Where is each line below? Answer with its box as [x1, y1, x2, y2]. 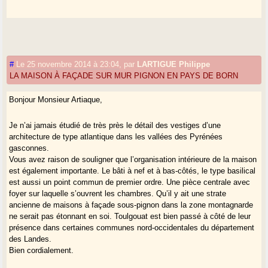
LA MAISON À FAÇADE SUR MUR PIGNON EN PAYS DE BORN [10, 71, 239, 80]
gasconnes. [9, 143, 50, 153]
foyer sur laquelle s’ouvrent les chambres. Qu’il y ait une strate [9, 188, 227, 198]
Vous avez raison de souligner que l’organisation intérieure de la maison [9, 154, 257, 164]
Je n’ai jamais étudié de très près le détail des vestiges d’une [9, 120, 221, 130]
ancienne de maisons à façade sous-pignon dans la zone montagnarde [9, 200, 254, 209]
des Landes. [9, 234, 52, 243]
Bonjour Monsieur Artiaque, [9, 95, 103, 104]
